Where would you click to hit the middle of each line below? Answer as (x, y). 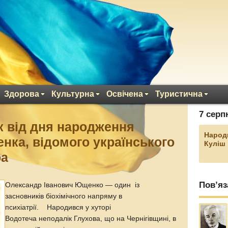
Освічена (125, 94)
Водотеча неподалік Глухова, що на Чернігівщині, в (91, 219)
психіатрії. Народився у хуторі (58, 207)
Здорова (22, 94)
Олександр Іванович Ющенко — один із (73, 185)
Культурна (73, 94)
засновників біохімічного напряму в (64, 196)
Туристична (179, 94)
